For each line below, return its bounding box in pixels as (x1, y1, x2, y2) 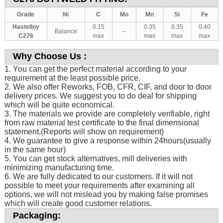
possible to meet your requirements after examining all (4, 181, 195, 190)
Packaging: (12, 211, 61, 221)
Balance (54, 28, 77, 35)
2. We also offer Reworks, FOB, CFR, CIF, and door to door (4, 83, 212, 92)
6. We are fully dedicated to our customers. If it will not (4, 172, 193, 181)
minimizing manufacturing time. (4, 163, 114, 172)
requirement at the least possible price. (4, 74, 140, 83)
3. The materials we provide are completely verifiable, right (4, 110, 210, 118)
